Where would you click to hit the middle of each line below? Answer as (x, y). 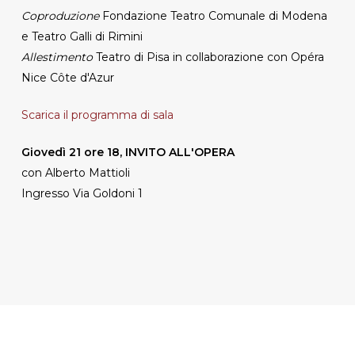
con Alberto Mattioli (75, 172)
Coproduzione (61, 15)
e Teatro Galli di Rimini (82, 36)
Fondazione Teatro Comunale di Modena (214, 15)
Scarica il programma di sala (97, 115)
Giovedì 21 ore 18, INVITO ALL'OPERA (128, 152)
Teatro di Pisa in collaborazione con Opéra (210, 57)
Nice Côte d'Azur (67, 77)
